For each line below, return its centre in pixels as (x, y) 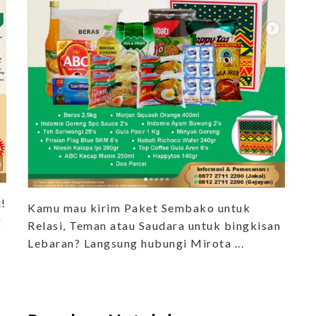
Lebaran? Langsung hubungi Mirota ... (136, 243)
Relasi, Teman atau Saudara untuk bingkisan (154, 226)
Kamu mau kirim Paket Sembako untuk (139, 208)
